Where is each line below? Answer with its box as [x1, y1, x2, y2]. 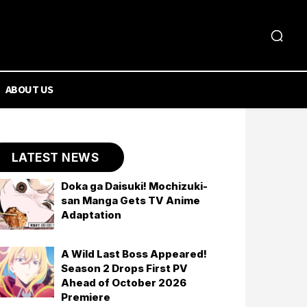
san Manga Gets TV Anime [61, 194, 201, 207]
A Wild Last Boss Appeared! [61, 247, 208, 261]
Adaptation [61, 208, 122, 221]
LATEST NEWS [11, 151, 99, 164]
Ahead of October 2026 [61, 276, 187, 290]
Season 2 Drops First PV [61, 262, 188, 275]
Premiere [61, 291, 111, 304]
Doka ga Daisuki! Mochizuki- [61, 180, 208, 193]
